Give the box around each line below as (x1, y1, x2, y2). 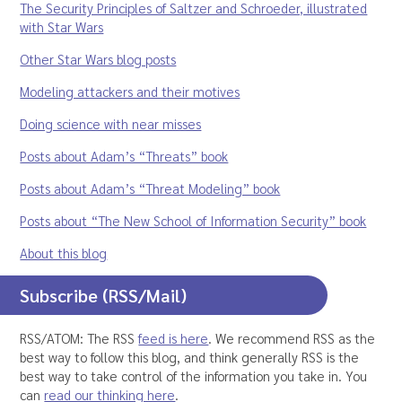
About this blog (20, 244, 108, 262)
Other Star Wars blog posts (20, 50, 177, 68)
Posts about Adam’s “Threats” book (20, 147, 229, 165)
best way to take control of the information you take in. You (20, 367, 368, 385)
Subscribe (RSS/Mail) (20, 284, 188, 308)
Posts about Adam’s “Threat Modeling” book (20, 179, 281, 197)
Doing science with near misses (20, 115, 202, 133)
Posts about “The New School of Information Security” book (20, 212, 367, 230)
